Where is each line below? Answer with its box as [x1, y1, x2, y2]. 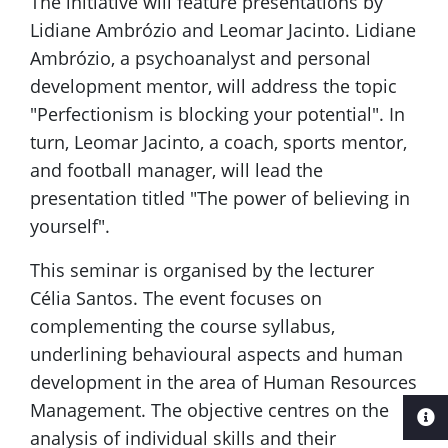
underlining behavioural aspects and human [30, 342, 403, 367]
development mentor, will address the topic [30, 74, 397, 99]
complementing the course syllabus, [30, 314, 335, 339]
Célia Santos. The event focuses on [30, 286, 322, 311]
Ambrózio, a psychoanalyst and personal [30, 46, 371, 71]
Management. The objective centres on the [30, 398, 389, 423]
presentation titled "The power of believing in [30, 186, 410, 211]
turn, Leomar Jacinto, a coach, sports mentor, [30, 130, 407, 155]
